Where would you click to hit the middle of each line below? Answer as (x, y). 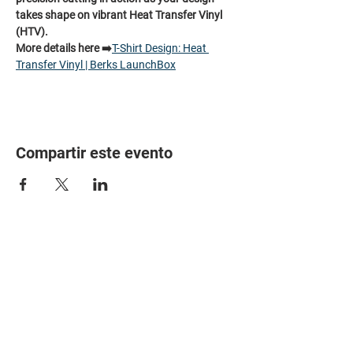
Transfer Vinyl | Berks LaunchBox (96, 65)
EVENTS (162, 316)
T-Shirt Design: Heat (160, 48)
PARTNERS (46, 316)
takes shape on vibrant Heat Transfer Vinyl (120, 15)
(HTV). (32, 32)
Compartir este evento (94, 153)
